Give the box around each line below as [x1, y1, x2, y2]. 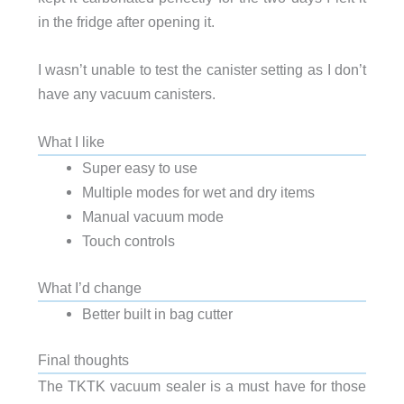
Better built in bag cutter [81, 305, 233, 322]
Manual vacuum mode [81, 208, 224, 225]
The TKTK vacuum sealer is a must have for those [37, 378, 367, 395]
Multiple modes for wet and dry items [81, 184, 315, 201]
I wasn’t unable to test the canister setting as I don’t [37, 61, 367, 78]
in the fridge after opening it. [37, 13, 215, 30]
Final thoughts [37, 352, 129, 369]
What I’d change [37, 279, 142, 296]
